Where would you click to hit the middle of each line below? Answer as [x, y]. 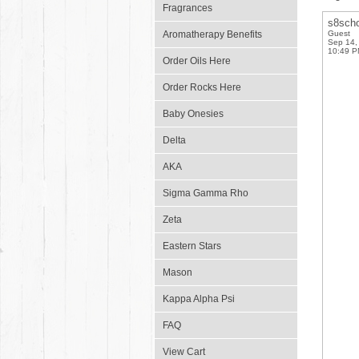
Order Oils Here [197, 61]
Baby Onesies [193, 114]
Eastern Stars [192, 246]
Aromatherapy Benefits [212, 34]
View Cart [184, 352]
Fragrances [188, 8]
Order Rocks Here [202, 87]
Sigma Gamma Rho [206, 193]
